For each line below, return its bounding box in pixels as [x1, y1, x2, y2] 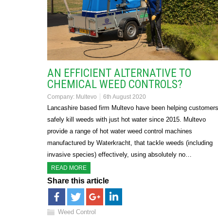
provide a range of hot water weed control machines [47, 127, 192, 135]
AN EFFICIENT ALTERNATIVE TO [47, 67, 191, 80]
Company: [47, 93, 76, 101]
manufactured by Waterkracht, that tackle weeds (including [47, 139, 213, 147]
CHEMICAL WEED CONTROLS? [47, 78, 182, 91]
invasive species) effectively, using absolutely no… [47, 151, 192, 159]
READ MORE [51, 164, 87, 172]
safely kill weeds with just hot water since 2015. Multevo [47, 116, 206, 124]
